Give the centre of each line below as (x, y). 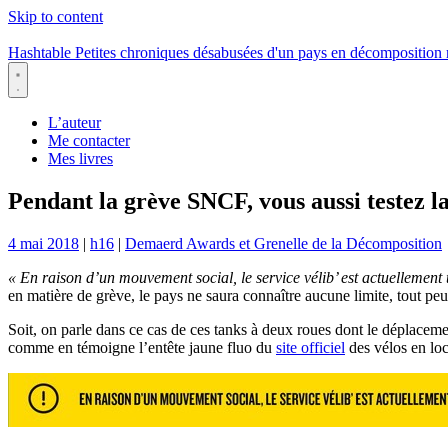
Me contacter (89, 140)
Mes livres (80, 158)
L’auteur (74, 122)
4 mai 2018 (43, 243)
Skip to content (55, 16)
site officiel (310, 347)
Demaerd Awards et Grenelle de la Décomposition (283, 243)
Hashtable (39, 52)
